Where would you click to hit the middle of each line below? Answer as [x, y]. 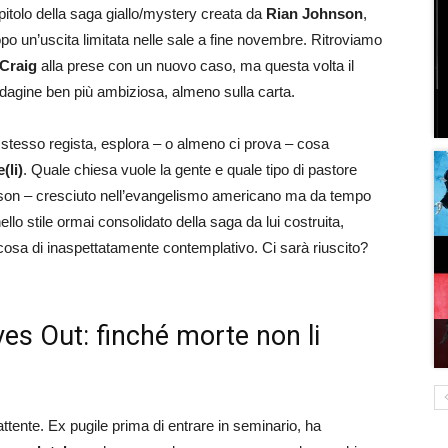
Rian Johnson [314, 13]
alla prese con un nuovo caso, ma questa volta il [195, 65]
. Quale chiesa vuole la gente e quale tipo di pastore [190, 169]
